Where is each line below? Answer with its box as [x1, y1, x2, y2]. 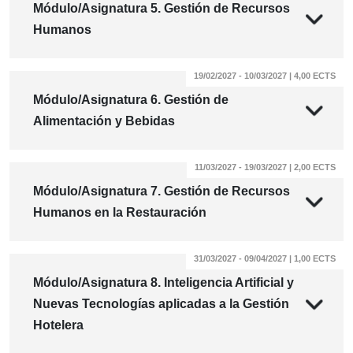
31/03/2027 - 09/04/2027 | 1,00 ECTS [194, 254, 336, 264]
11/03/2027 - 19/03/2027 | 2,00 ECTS [195, 162, 336, 173]
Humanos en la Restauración [33, 206, 206, 220]
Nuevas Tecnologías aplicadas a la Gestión [33, 297, 289, 311]
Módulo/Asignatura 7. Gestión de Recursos [33, 184, 290, 199]
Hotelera [33, 318, 84, 333]
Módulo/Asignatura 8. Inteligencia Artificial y [33, 276, 294, 290]
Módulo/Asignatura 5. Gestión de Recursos [33, 2, 290, 16]
